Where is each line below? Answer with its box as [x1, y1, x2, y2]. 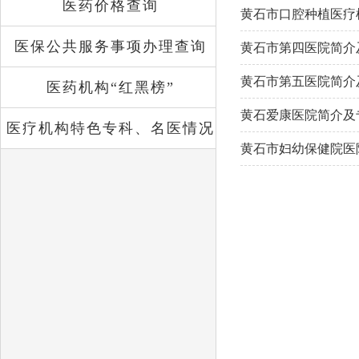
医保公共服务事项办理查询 [14, 38, 207, 54]
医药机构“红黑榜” [46, 79, 175, 95]
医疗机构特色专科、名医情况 [6, 120, 215, 136]
